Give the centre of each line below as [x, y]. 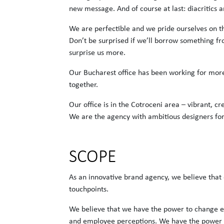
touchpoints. [89, 189]
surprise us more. [97, 52]
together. [84, 84]
